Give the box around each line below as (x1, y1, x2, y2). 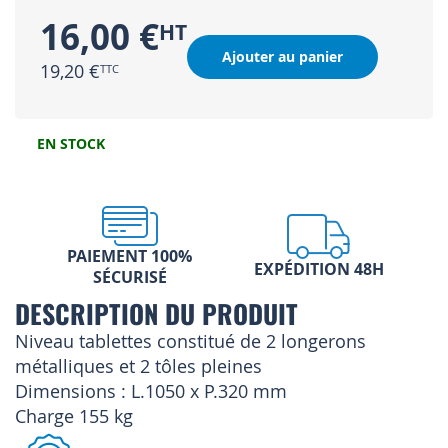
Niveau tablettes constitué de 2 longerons (15, 329, 366, 354)
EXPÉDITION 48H (253, 258, 384, 281)
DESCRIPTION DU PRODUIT (15, 294, 298, 333)
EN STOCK (37, 134, 105, 154)
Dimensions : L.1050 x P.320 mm (15, 379, 287, 404)
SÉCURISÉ (92, 266, 167, 289)
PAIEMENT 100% (67, 245, 192, 268)
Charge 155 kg (15, 404, 133, 429)
